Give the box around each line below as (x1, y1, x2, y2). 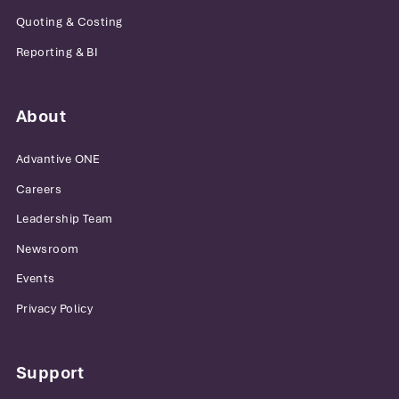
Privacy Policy (16, 300, 94, 316)
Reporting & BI (16, 44, 99, 60)
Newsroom (16, 240, 79, 256)
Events (16, 271, 55, 287)
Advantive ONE (16, 151, 101, 167)
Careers (16, 181, 62, 197)
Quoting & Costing (16, 14, 123, 30)
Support (16, 361, 85, 384)
